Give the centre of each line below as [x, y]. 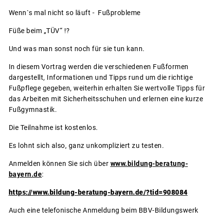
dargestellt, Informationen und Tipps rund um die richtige [100, 77]
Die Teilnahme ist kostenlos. [53, 127]
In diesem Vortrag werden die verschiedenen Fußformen [99, 66]
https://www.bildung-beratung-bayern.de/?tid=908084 [98, 192]
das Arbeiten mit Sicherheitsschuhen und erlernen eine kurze [106, 99]
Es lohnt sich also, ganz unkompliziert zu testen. [86, 145]
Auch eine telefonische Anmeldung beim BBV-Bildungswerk [103, 210]
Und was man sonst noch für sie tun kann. [77, 48]
